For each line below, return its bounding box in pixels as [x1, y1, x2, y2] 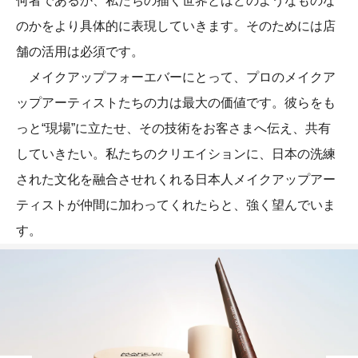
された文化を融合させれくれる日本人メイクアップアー [16, 172, 336, 186]
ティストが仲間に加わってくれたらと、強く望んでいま [16, 197, 336, 212]
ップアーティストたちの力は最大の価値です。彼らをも [16, 95, 336, 109]
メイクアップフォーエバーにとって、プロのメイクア [16, 70, 336, 84]
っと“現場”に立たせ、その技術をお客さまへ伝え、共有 [16, 121, 331, 135]
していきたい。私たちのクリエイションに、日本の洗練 [16, 146, 336, 161]
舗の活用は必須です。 [16, 44, 144, 58]
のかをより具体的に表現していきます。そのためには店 [16, 18, 336, 33]
